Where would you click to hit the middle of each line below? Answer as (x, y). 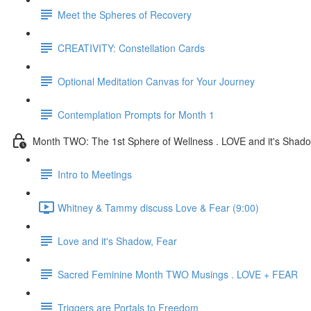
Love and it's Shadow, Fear (117, 241)
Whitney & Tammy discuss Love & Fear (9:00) (158, 207)
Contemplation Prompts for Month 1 (136, 114)
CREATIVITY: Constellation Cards (131, 48)
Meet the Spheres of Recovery (125, 14)
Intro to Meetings (95, 174)
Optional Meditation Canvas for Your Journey (156, 81)
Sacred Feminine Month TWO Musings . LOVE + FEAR (178, 274)
